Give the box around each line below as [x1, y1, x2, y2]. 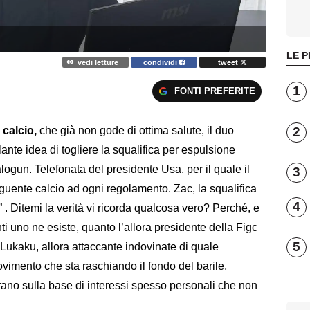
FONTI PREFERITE [174, 86, 255, 97]
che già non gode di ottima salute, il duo [39, 125, 234, 137]
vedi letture [77, 57, 118, 66]
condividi [143, 57, 180, 66]
